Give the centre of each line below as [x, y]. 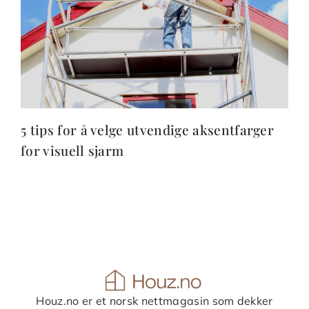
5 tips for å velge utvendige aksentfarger [148, 130]
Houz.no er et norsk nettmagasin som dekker [154, 300]
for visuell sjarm [72, 151]
